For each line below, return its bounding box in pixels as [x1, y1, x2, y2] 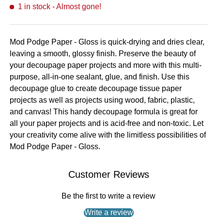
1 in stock [18, 2, 50, 11]
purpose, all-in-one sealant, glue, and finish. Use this [10, 72, 189, 81]
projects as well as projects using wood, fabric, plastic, [10, 95, 195, 104]
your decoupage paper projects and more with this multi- [10, 61, 201, 69]
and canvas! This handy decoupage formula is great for [10, 107, 198, 116]
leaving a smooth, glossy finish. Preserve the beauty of [10, 49, 196, 58]
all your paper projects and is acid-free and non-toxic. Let [10, 119, 203, 127]
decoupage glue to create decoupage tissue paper [10, 84, 182, 93]
